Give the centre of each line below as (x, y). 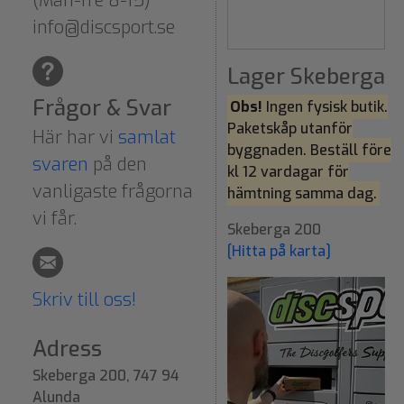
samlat (147, 137)
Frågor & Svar (102, 108)
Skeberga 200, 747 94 (106, 375)
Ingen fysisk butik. (325, 106)
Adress (67, 349)
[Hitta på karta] (279, 251)
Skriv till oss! (84, 299)
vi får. (55, 218)
